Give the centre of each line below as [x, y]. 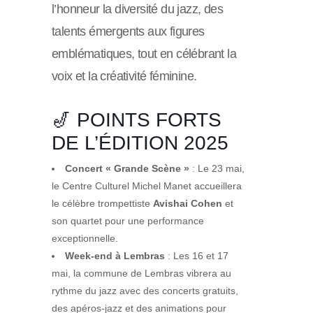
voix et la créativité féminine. [124, 77]
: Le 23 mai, [217, 169]
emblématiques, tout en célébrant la [144, 54]
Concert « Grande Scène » [127, 169]
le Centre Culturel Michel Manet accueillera [147, 186]
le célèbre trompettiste [102, 204]
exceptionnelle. [85, 239]
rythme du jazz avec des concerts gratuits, [145, 291]
